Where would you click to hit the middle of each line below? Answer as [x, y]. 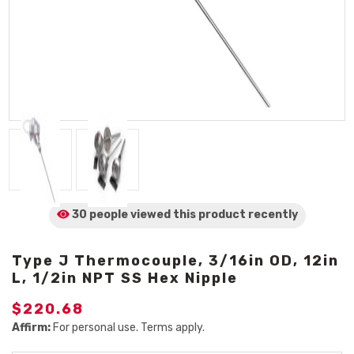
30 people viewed [121, 215]
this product [209, 215]
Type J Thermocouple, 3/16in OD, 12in [175, 261]
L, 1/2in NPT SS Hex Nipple [125, 278]
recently [273, 215]
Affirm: [31, 328]
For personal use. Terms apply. [128, 328]
